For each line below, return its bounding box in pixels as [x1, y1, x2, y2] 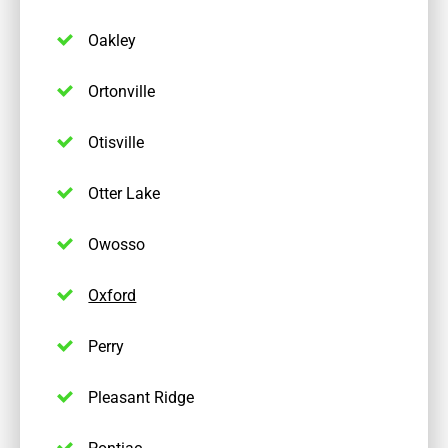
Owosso [88, 233, 146, 255]
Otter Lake [88, 182, 161, 204]
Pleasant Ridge [88, 386, 195, 408]
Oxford [88, 284, 137, 306]
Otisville [88, 131, 145, 153]
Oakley [88, 29, 137, 51]
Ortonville [88, 80, 156, 102]
